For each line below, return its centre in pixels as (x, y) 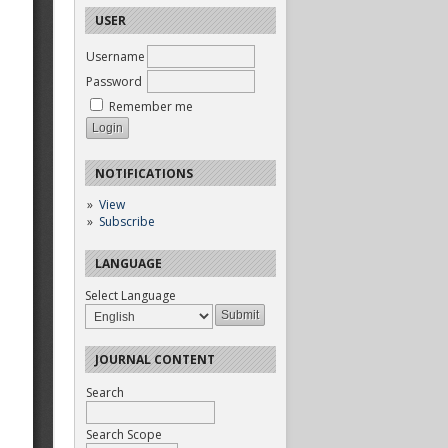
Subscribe (127, 222)
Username (115, 56)
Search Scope (124, 434)
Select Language (130, 295)
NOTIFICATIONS (144, 173)
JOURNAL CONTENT (155, 359)
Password (114, 81)
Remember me (151, 106)
